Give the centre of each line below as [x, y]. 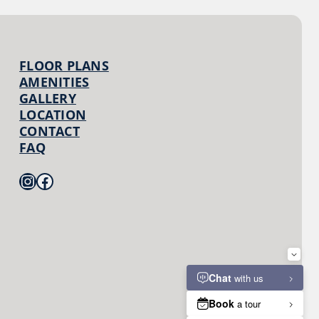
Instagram [27, 180]
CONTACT [49, 131]
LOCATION [53, 115]
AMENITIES [54, 82]
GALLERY [48, 99]
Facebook [41, 180]
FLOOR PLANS [64, 66]
